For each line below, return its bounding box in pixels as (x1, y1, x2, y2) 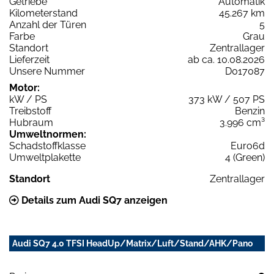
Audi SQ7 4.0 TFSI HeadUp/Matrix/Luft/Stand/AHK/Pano (12, 239, 253, 249)
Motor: (9, 82, 40, 94)
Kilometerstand (9, 7, 78, 20)
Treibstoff (9, 105, 51, 117)
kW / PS (9, 94, 47, 106)
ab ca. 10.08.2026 (188, 54, 265, 66)
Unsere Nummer (9, 65, 85, 78)
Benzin (235, 105, 265, 117)
